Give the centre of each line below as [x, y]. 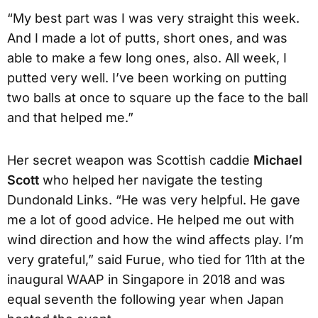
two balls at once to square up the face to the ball [158, 97]
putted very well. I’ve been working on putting [147, 77]
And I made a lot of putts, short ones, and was [147, 38]
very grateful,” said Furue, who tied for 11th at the [156, 259]
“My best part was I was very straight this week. [153, 18]
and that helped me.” [70, 117]
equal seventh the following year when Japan [146, 299]
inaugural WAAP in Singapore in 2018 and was [146, 279]
